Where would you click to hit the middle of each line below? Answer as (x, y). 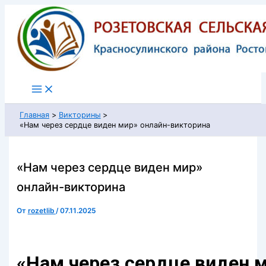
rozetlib (42, 210)
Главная (34, 115)
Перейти (20, 10)
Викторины (80, 115)
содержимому (31, 35)
